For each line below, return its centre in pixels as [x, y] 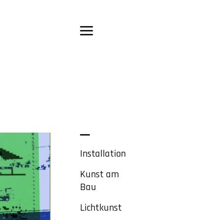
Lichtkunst [101, 207]
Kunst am [100, 174]
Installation [103, 153]
